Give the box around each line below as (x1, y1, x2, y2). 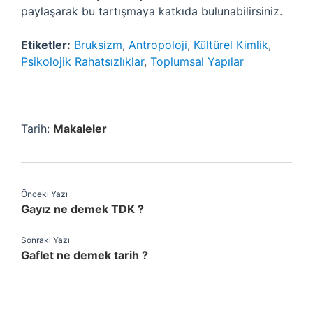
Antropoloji (129, 38, 187, 52)
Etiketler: (21, 38, 71, 52)
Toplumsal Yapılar (150, 54, 244, 68)
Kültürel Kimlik (194, 38, 268, 52)
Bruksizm (74, 38, 122, 52)
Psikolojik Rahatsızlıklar (21, 54, 144, 68)
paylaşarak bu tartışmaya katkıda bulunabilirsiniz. (21, 4, 282, 18)
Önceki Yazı (21, 189, 68, 199)
